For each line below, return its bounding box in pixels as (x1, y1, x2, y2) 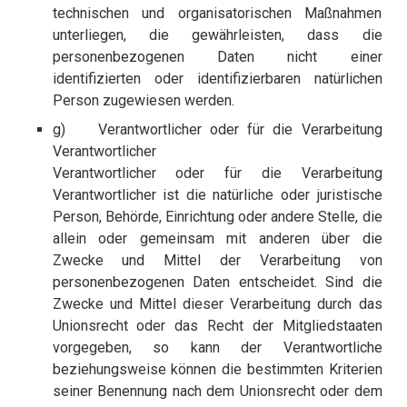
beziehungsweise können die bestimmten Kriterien (52, 361, 382, 379)
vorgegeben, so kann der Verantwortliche (52, 339, 382, 357)
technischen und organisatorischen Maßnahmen (52, 5, 382, 23)
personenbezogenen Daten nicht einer (52, 48, 382, 66)
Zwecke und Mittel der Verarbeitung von (52, 252, 382, 270)
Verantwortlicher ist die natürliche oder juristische (52, 186, 382, 204)
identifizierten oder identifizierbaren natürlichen (52, 70, 382, 88)
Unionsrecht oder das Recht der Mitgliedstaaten (52, 317, 382, 335)
